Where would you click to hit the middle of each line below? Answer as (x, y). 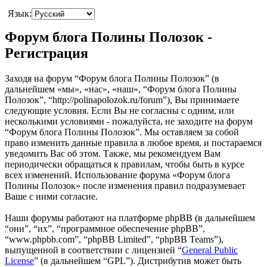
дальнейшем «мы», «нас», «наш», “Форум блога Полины (121, 89)
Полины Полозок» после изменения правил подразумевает (125, 185)
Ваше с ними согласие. (51, 196)
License (19, 260)
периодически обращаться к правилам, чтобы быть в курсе (125, 164)
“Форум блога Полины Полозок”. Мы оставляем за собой (122, 132)
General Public (210, 250)
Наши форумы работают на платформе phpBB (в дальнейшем (130, 218)
